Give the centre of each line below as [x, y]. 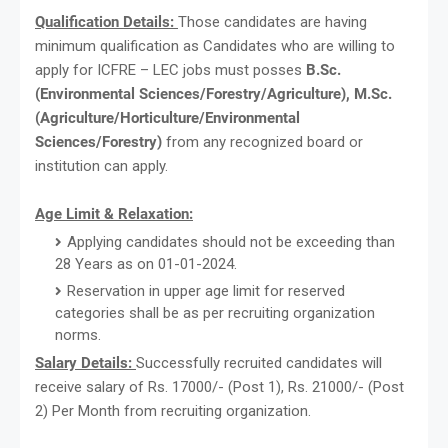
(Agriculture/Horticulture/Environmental [167, 117]
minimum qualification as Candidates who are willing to [215, 45]
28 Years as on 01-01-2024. [146, 263]
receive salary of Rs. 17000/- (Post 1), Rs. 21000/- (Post [219, 386]
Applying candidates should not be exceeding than [231, 241]
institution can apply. [101, 165]
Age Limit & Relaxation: [114, 213]
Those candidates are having [272, 21]
